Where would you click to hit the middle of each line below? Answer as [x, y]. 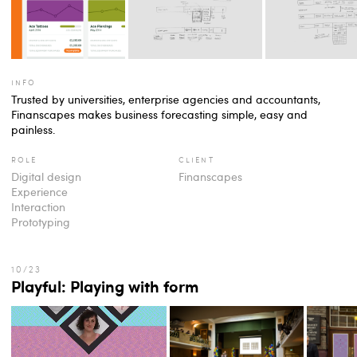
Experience [39, 192]
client [196, 159]
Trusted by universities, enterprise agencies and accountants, [166, 100]
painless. [33, 130]
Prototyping [41, 222]
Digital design [46, 177]
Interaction [38, 207]
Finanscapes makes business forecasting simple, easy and [159, 115]
